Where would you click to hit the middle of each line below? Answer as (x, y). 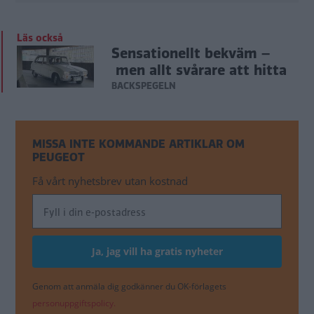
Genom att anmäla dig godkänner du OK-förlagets (129, 286)
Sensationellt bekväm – (191, 53)
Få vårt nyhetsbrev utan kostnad (110, 180)
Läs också (40, 37)
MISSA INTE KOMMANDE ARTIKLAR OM (138, 144)
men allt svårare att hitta (199, 70)
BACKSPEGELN (144, 86)
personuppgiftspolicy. (74, 303)
